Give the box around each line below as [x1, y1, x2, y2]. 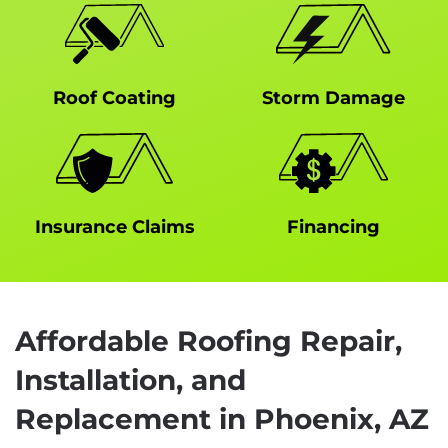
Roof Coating [53, 87, 176, 109]
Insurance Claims [34, 216, 195, 238]
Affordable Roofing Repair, [15, 324, 402, 358]
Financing [287, 216, 380, 238]
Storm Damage [262, 87, 405, 109]
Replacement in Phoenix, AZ [15, 402, 429, 436]
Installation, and [15, 363, 246, 397]
